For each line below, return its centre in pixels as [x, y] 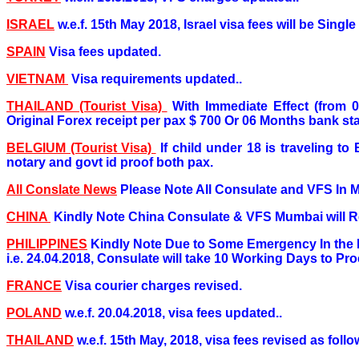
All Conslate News [62, 189]
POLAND [34, 313]
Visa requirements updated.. [157, 79]
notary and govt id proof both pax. [110, 162]
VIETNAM [37, 79]
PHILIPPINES [47, 244]
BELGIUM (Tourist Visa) [81, 147]
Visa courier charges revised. [153, 285]
